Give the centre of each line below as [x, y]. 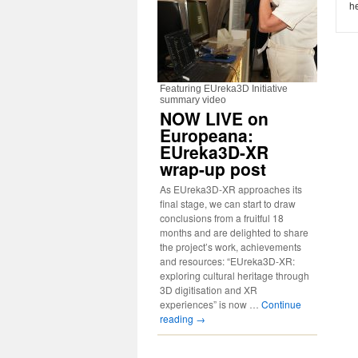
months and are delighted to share [234, 232]
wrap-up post [213, 169]
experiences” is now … [211, 304]
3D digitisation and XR [209, 290]
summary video [193, 100]
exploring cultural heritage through [235, 275]
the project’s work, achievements [231, 247]
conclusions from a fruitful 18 [222, 218]
